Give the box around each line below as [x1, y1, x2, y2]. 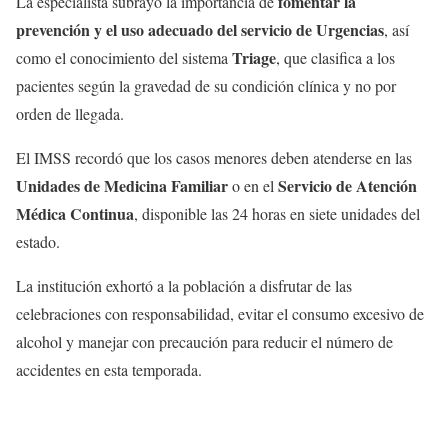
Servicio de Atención [278, 174, 417, 197]
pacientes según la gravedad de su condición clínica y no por [16, 75, 396, 96]
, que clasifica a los [276, 47, 395, 68]
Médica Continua [16, 202, 134, 225]
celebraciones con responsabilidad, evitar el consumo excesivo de [16, 303, 424, 324]
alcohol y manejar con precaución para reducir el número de [16, 331, 393, 352]
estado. [16, 231, 60, 252]
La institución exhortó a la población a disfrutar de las [16, 275, 352, 296]
